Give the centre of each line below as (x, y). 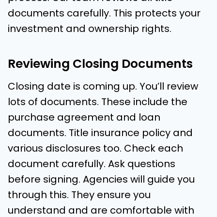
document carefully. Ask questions (92, 164)
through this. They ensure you (79, 195)
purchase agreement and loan (84, 117)
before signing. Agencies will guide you (101, 179)
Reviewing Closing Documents (100, 63)
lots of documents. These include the (98, 102)
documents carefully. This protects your (104, 13)
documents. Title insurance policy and (100, 133)
